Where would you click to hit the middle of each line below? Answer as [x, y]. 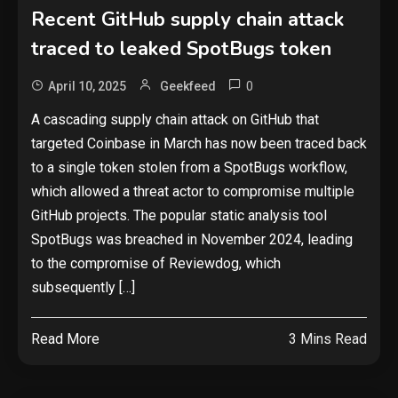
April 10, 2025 [87, 86]
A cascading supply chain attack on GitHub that [175, 119]
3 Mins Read [328, 339]
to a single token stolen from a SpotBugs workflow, [189, 167]
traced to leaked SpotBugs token [181, 49]
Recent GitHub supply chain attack [187, 20]
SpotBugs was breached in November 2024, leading [192, 239]
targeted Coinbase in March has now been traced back [199, 143]
